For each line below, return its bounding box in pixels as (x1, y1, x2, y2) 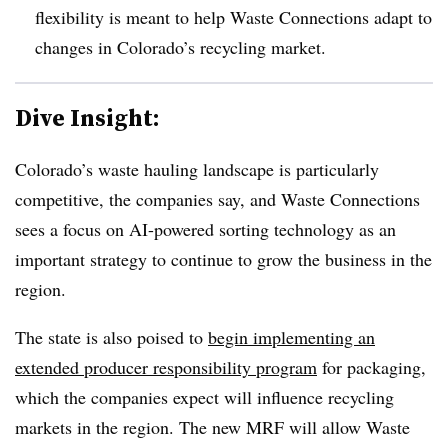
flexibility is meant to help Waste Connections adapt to (35, 4, 432, 29)
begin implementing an (208, 324, 375, 349)
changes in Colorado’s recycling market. (35, 34, 326, 59)
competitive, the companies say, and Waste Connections (15, 186, 420, 211)
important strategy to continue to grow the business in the (15, 246, 432, 271)
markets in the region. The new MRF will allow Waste (15, 414, 410, 439)
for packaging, (317, 354, 426, 379)
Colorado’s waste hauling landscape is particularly (15, 156, 379, 181)
